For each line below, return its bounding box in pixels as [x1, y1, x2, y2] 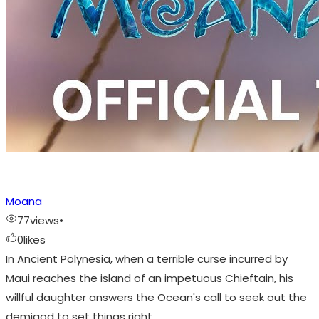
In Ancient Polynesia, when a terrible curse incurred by [6, 251, 288, 267]
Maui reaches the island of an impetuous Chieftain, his [6, 271, 293, 286]
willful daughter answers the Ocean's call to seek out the [6, 290, 307, 305]
